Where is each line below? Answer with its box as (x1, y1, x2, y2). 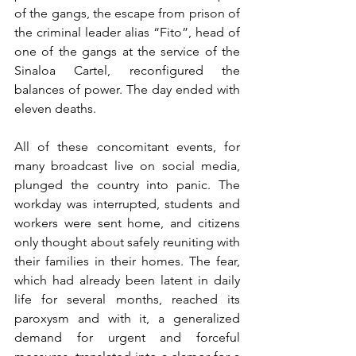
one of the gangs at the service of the (14, 44, 240, 59)
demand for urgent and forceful (14, 330, 240, 345)
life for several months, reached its (14, 292, 240, 307)
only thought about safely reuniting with (14, 234, 240, 250)
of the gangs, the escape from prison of (14, 6, 240, 21)
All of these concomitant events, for (14, 139, 240, 154)
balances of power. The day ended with (14, 82, 240, 97)
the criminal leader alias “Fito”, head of (14, 25, 240, 40)
